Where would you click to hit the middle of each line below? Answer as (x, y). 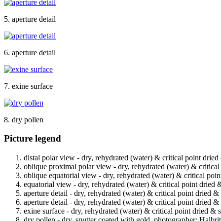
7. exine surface (28, 86)
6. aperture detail (30, 52)
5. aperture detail (30, 19)
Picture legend (33, 139)
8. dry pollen (24, 119)
